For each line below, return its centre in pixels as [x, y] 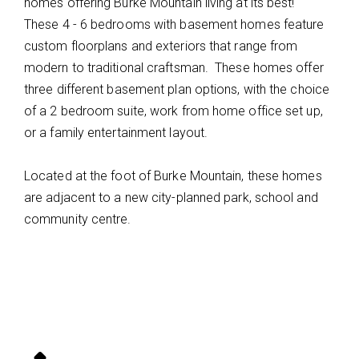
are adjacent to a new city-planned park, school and [171, 198]
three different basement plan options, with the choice [177, 89]
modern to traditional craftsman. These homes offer [174, 68]
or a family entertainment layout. [119, 133]
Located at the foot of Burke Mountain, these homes [173, 176]
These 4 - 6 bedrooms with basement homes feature [174, 24]
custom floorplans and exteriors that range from [161, 46]
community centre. [78, 219]
